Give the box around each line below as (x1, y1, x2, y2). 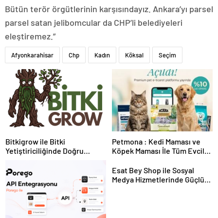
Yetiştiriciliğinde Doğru (5, 145, 84, 155)
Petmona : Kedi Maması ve (112, 136, 200, 146)
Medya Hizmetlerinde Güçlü (112, 174, 204, 184)
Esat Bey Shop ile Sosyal (112, 165, 194, 175)
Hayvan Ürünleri (112, 155, 166, 164)
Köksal (125, 51, 144, 59)
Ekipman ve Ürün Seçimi (5, 155, 87, 164)
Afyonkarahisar (11, 51, 54, 59)
